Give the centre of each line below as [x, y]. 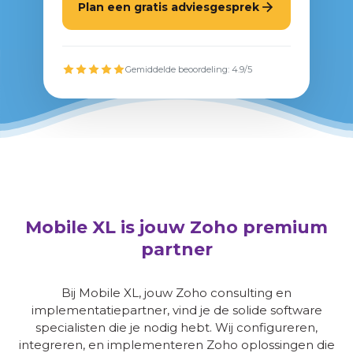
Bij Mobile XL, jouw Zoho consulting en [176, 293]
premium [285, 227]
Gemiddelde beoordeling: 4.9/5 [189, 69]
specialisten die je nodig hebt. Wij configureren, [176, 327]
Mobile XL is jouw [108, 227]
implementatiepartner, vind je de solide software [176, 310]
